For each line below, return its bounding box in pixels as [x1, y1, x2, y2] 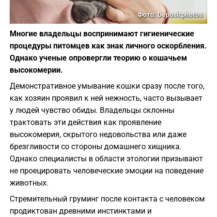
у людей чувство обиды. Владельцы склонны [10, 106, 174, 115]
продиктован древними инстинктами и [10, 206, 152, 216]
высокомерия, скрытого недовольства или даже [10, 130, 186, 139]
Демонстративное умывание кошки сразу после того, [10, 81, 204, 91]
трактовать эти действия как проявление [10, 118, 161, 127]
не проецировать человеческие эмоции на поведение [10, 166, 203, 176]
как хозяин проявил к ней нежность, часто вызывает [10, 93, 202, 103]
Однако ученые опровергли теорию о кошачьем [10, 53, 187, 63]
